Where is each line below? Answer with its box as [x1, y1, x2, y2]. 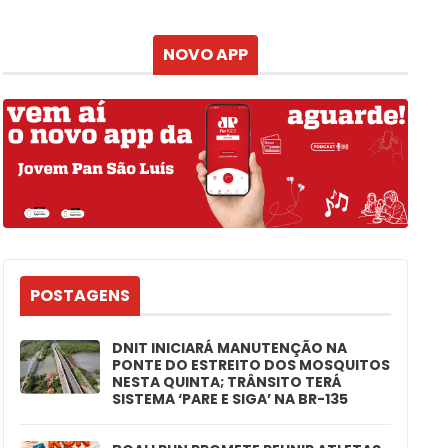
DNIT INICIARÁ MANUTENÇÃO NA [111, 337, 347, 358]
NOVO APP [162, 43, 248, 67]
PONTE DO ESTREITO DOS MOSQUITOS [111, 354, 390, 375]
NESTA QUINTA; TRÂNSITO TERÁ [111, 371, 342, 392]
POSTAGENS [29, 283, 130, 307]
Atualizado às [318, 14, 408, 34]
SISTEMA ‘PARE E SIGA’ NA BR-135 [111, 388, 348, 409]
